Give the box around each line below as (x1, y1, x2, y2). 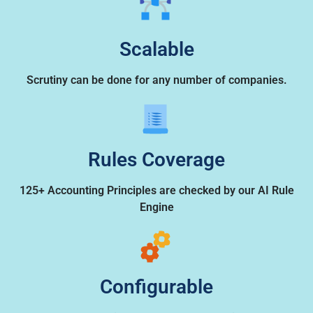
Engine (139, 200, 174, 214)
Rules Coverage (88, 147, 225, 171)
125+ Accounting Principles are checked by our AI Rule (19, 183, 294, 197)
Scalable (119, 37, 194, 61)
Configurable (100, 275, 213, 298)
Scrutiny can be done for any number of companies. (26, 73, 287, 87)
